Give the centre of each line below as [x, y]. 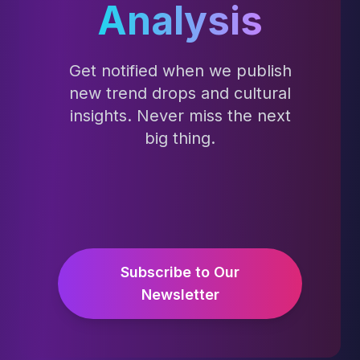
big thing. [180, 139]
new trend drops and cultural [180, 94]
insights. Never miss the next [180, 116]
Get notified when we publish [180, 71]
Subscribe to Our [180, 272]
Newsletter [180, 295]
